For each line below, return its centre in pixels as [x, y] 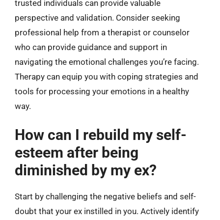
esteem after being [77, 152]
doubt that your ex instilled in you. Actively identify [107, 211]
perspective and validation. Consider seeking [97, 18]
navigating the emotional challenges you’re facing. [107, 62]
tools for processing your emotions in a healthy [102, 91]
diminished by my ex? [86, 170]
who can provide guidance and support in [91, 47]
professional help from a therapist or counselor [102, 32]
